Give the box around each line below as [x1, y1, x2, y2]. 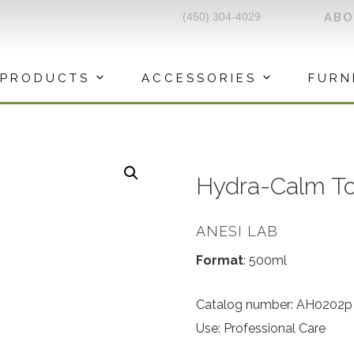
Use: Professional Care [196, 321, 326, 336]
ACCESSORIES [141, 70, 257, 85]
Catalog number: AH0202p [196, 297, 352, 312]
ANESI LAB [196, 222, 278, 239]
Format [196, 253, 243, 268]
